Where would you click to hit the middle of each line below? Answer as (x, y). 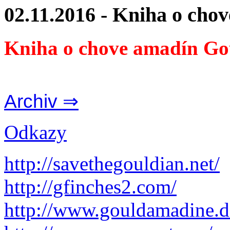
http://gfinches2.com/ (90, 186)
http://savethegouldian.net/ (112, 163)
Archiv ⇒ (41, 101)
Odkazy (35, 132)
